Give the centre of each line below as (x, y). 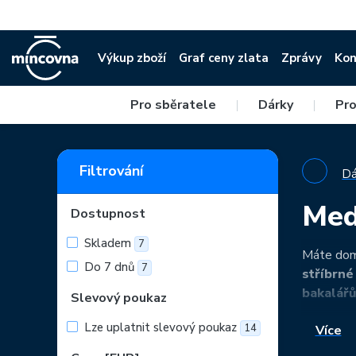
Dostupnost (108, 214)
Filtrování (111, 171)
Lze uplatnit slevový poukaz (161, 327)
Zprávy (302, 58)
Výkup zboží (132, 58)
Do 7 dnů (109, 267)
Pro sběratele (173, 105)
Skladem (108, 243)
